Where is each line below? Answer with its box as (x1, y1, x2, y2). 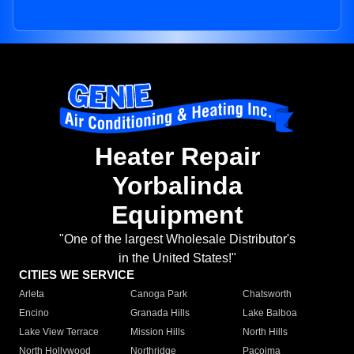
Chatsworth (242, 288, 292, 300)
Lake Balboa (242, 307, 297, 319)
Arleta (19, 288, 44, 300)
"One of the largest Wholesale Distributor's (58, 232, 296, 247)
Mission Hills (130, 326, 186, 338)
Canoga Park (130, 288, 188, 300)
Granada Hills (130, 307, 190, 319)
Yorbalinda (111, 171, 243, 201)
